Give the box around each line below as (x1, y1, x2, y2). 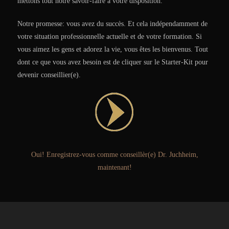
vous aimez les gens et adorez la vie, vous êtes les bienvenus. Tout (17, 45, 208, 53)
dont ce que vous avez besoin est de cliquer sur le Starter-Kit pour (17, 58, 208, 66)
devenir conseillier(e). (17, 71, 81, 79)
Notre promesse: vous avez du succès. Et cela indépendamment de (17, 19, 208, 28)
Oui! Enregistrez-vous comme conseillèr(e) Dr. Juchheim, (31, 150, 198, 158)
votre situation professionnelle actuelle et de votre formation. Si (17, 32, 202, 40)
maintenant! (97, 163, 132, 171)
